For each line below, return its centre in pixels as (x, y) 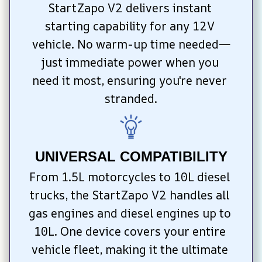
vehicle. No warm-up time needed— (131, 44)
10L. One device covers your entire (130, 231)
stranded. (131, 99)
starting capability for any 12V (130, 26)
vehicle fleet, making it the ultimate (130, 249)
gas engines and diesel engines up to (130, 213)
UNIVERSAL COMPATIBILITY (131, 156)
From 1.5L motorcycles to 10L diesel (130, 177)
